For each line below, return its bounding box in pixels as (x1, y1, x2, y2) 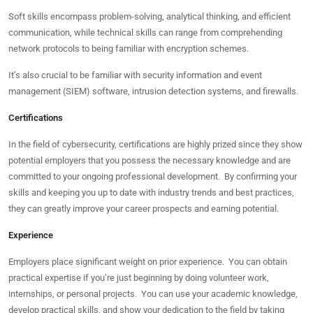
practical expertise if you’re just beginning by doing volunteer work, (8, 272, 269, 283)
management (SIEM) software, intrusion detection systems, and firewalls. (8, 86, 298, 96)
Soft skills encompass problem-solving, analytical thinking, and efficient (8, 11, 291, 22)
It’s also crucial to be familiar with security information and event (8, 70, 262, 80)
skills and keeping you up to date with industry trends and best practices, (8, 187, 294, 198)
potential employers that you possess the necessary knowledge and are (8, 155, 291, 166)
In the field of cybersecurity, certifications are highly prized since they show (8, 139, 303, 150)
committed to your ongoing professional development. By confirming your (8, 171, 297, 182)
